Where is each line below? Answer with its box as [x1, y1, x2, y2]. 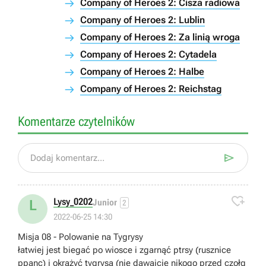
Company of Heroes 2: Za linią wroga [80, 31, 240, 43]
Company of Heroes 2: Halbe [80, 65, 204, 77]
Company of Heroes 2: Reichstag [80, 83, 221, 94]
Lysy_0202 [53, 195, 93, 207]
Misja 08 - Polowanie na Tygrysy [18, 231, 143, 242]
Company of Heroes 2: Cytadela [80, 48, 217, 60]
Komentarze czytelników [18, 113, 135, 129]
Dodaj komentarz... [30, 152, 104, 163]
